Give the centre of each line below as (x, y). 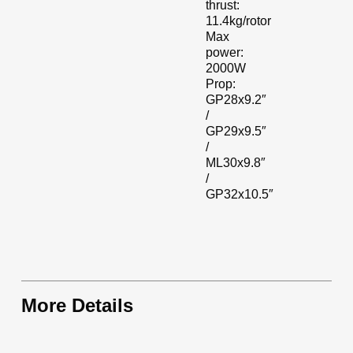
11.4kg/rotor (239, 21)
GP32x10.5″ (240, 195)
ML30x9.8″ (236, 163)
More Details (77, 306)
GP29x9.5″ (236, 132)
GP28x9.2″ (236, 100)
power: (225, 53)
